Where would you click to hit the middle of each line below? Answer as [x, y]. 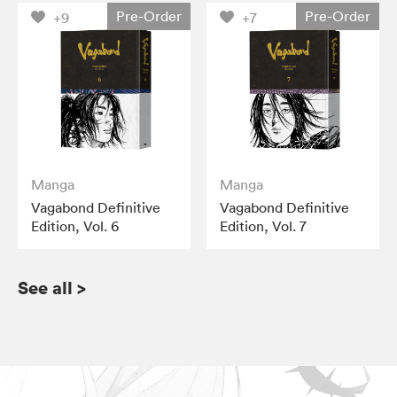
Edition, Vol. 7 [264, 226]
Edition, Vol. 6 [75, 226]
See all [45, 287]
